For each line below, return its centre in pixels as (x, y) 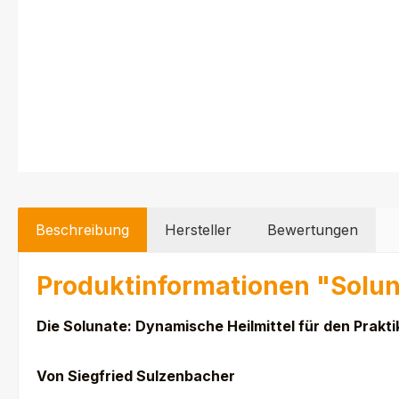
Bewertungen (313, 230)
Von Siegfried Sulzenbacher (138, 376)
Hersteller (198, 230)
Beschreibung (82, 230)
